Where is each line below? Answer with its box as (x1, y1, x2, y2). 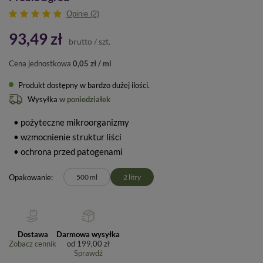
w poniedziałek (59, 94, 110, 104)
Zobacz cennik (9, 239, 56, 249)
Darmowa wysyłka (56, 230, 120, 240)
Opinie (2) (66, 9, 99, 19)
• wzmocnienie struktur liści (14, 131, 122, 143)
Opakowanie (9, 172, 51, 182)
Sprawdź (73, 248, 103, 258)
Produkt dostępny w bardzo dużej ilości (18, 80, 148, 90)
